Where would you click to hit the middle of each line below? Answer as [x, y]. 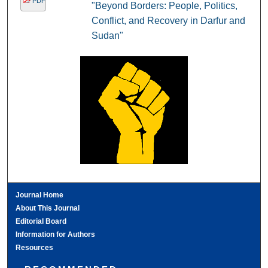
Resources [35, 248]
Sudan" [107, 36]
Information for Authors [56, 235]
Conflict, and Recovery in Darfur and [168, 21]
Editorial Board [41, 222]
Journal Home [40, 195]
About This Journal [48, 208]
